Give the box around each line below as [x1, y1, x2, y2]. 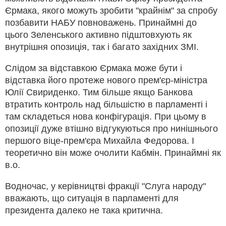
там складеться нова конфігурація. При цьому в [5, 111, 206, 122]
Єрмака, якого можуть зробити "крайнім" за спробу [5, 5, 217, 16]
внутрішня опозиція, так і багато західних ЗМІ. [5, 41, 199, 52]
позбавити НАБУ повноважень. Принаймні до [5, 17, 197, 28]
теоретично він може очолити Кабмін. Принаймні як [5, 147, 221, 158]
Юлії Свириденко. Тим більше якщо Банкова [5, 87, 193, 97]
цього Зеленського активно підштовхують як [5, 29, 192, 40]
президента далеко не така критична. [5, 205, 163, 215]
